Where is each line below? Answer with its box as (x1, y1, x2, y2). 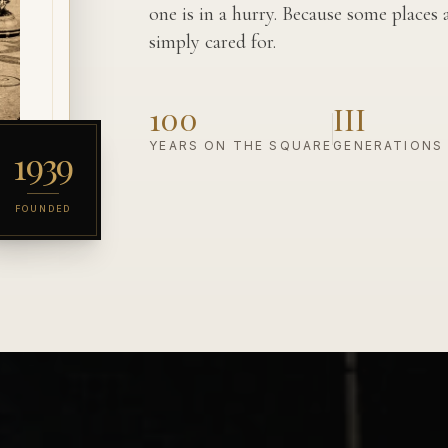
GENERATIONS (333, 138, 444, 154)
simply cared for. (149, 30, 277, 55)
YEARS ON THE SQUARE (149, 138, 333, 154)
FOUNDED (14, 203, 72, 215)
